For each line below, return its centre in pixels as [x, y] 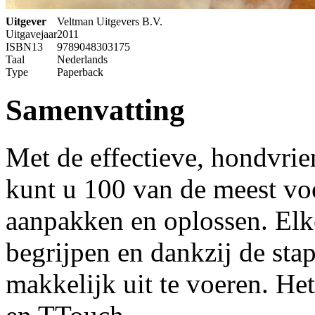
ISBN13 [24, 46]
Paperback [80, 72]
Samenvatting [95, 110]
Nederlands [82, 59]
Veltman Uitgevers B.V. [110, 21]
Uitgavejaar [31, 34]
